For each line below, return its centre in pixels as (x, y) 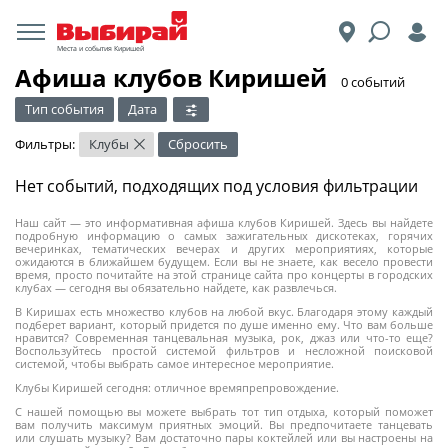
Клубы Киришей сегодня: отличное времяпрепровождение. (177, 387)
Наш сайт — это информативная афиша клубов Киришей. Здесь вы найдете (224, 222)
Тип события (64, 109)
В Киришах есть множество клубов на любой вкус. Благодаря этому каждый (224, 311)
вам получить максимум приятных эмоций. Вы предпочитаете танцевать (224, 424)
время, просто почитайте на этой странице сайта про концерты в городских (224, 274)
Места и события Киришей (100, 48)
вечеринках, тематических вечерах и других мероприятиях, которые (224, 248)
